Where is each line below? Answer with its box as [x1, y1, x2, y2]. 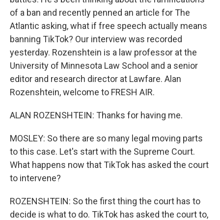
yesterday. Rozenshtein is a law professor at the [10, 47, 197, 57]
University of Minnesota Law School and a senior [10, 60, 198, 71]
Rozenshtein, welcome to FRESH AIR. [10, 87, 155, 97]
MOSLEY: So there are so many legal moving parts [10, 133, 203, 143]
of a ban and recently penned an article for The [10, 7, 190, 18]
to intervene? [10, 173, 61, 183]
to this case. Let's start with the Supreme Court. [10, 146, 195, 157]
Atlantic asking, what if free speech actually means [10, 21, 207, 31]
